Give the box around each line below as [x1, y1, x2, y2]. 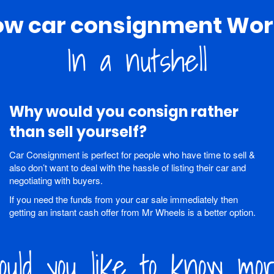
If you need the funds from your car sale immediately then [9, 193, 238, 206]
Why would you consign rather [9, 102, 239, 122]
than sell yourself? [9, 122, 147, 143]
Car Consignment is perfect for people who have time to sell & [9, 148, 255, 161]
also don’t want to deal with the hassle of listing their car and [9, 161, 246, 174]
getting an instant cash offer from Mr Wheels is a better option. [9, 206, 256, 219]
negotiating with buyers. [9, 174, 103, 187]
